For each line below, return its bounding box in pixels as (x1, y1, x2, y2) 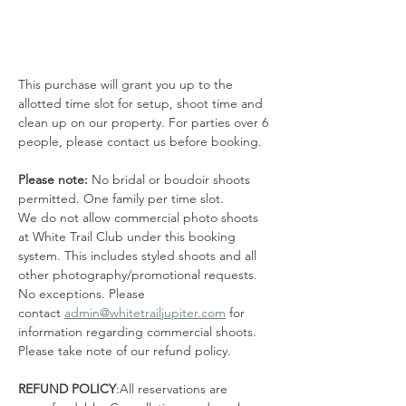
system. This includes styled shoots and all (18, 247, 260, 264)
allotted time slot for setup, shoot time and (18, 95, 266, 111)
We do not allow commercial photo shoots (18, 209, 262, 226)
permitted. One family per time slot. (18, 190, 224, 207)
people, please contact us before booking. (18, 133, 266, 150)
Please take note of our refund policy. (18, 343, 231, 359)
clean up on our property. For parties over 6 (18, 114, 272, 130)
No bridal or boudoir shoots (92, 171, 254, 188)
